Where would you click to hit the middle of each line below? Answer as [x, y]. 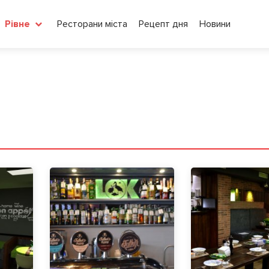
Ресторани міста [92, 24]
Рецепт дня [163, 24]
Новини [215, 24]
